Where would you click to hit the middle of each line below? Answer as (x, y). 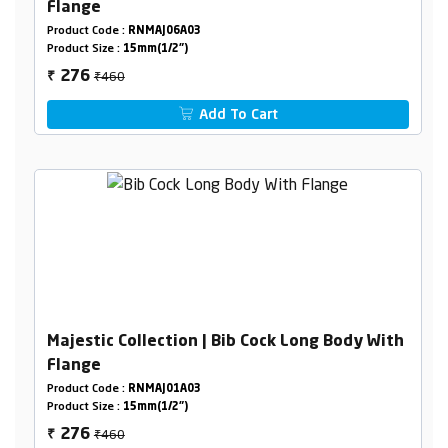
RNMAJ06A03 (164, 32)
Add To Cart (237, 115)
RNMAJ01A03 (164, 389)
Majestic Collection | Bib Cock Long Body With (225, 342)
